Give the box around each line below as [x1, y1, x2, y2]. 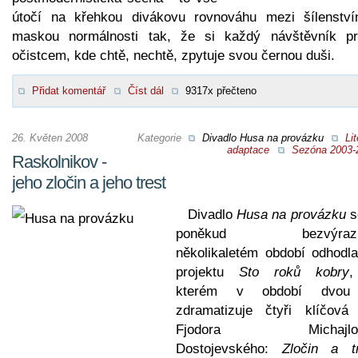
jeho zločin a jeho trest [12, 172, 165, 193]
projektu [176, 264, 239, 280]
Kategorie [137, 131, 185, 144]
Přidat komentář [32, 84, 105, 97]
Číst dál [127, 84, 164, 97]
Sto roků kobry [239, 264, 349, 280]
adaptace [227, 143, 269, 156]
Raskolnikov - [12, 151, 106, 172]
